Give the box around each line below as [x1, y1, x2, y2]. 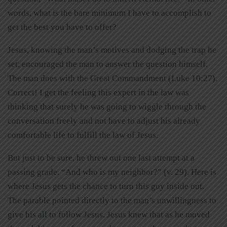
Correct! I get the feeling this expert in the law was [8, 87, 189, 97]
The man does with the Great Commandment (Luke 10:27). [8, 73, 217, 83]
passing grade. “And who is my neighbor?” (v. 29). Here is [8, 167, 216, 177]
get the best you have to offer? [8, 22, 119, 32]
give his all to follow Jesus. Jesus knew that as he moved [8, 209, 210, 219]
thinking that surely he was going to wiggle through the [8, 101, 206, 111]
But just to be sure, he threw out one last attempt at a [8, 153, 195, 163]
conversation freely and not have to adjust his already [8, 116, 200, 126]
